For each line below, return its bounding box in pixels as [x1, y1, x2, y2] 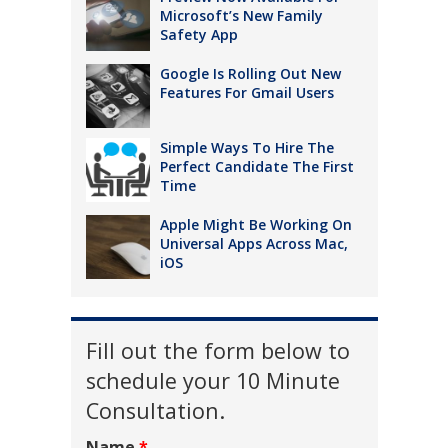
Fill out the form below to [85, 335, 350, 365]
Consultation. [85, 395, 225, 425]
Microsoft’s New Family [159, 5, 323, 25]
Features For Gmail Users [159, 82, 338, 102]
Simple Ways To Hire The [159, 137, 334, 157]
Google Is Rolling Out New [159, 63, 341, 83]
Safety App [159, 24, 238, 44]
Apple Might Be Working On [159, 214, 352, 234]
